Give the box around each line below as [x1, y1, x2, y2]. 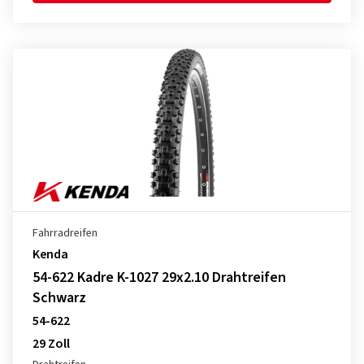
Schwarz [32, 288, 86, 308]
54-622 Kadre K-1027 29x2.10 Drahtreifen [32, 267, 286, 288]
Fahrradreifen [32, 225, 97, 241]
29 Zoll [32, 335, 70, 353]
